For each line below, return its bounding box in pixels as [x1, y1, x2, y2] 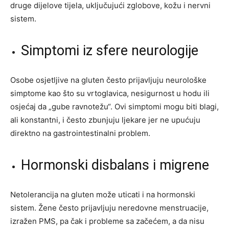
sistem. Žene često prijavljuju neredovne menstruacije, [10, 203, 209, 213]
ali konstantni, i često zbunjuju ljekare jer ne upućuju [10, 115, 200, 125]
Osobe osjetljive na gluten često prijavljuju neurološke [10, 75, 207, 85]
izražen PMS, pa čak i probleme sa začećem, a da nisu [10, 216, 204, 226]
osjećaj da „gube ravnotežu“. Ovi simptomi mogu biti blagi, [10, 102, 219, 112]
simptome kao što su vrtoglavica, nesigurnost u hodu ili [10, 88, 210, 99]
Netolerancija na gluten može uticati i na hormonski [10, 190, 195, 200]
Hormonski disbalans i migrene [21, 157, 209, 174]
